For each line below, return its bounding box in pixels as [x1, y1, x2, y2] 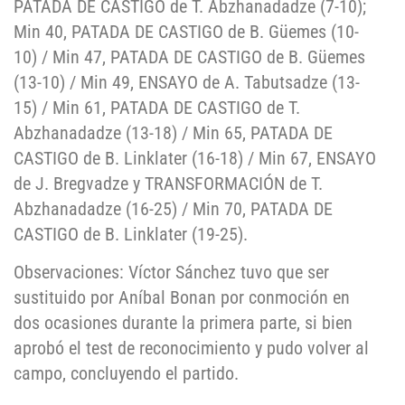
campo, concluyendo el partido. [14, 362, 239, 384]
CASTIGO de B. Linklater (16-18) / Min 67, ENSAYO [14, 146, 376, 169]
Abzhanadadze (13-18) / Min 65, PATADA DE [14, 121, 333, 144]
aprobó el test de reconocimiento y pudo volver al [14, 336, 369, 359]
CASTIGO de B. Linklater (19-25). [14, 222, 248, 245]
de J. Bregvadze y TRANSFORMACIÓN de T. [14, 172, 323, 194]
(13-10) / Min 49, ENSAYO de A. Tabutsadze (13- [14, 71, 360, 93]
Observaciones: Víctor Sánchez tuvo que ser [14, 260, 329, 283]
